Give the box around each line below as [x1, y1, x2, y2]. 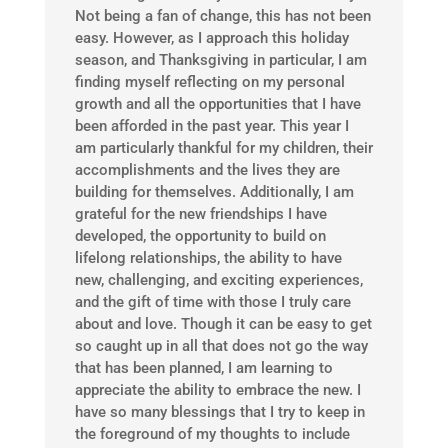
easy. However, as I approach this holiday [74, 29, 349, 48]
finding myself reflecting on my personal [74, 73, 345, 92]
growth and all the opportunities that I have [74, 95, 361, 114]
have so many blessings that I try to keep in [74, 403, 365, 422]
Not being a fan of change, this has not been [74, 7, 371, 26]
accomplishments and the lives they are [74, 161, 340, 180]
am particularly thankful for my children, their [74, 139, 373, 158]
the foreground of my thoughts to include [74, 425, 350, 444]
